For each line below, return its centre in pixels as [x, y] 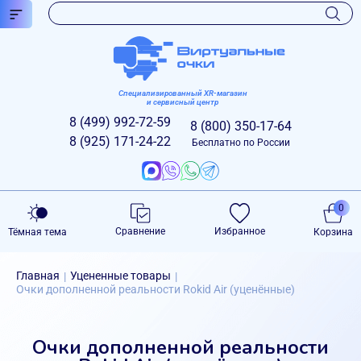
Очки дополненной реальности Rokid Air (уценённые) [156, 289]
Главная [38, 276]
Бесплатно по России [241, 143]
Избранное [239, 231]
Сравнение [141, 231]
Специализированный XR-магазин [183, 93]
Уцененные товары [120, 276]
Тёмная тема [37, 232]
